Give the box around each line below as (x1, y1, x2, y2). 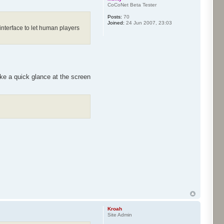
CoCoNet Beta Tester (107, 2, 156, 8)
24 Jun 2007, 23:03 (124, 20, 172, 26)
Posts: (107, 14, 122, 20)
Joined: (107, 20, 124, 26)
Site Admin (107, 211, 132, 217)
